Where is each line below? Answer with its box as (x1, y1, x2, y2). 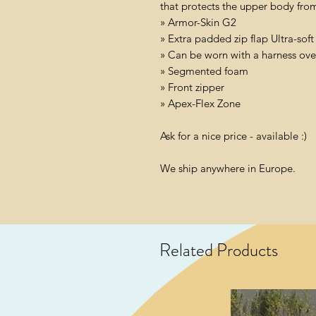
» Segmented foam (160, 64, 248, 78)
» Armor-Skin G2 (160, 16, 236, 30)
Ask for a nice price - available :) (160, 129, 307, 143)
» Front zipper (160, 80, 224, 95)
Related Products (159, 238, 278, 264)
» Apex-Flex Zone (160, 97, 241, 111)
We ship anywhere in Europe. (160, 162, 296, 176)
